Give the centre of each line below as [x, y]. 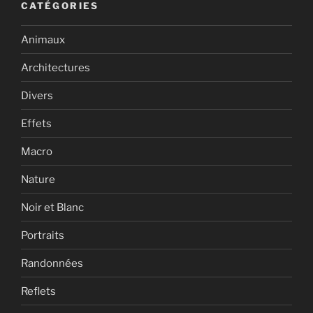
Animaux [43, 39]
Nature [38, 179]
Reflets [38, 291]
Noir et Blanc [52, 207]
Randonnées [52, 263]
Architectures [56, 67]
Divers [37, 95]
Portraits [43, 235]
